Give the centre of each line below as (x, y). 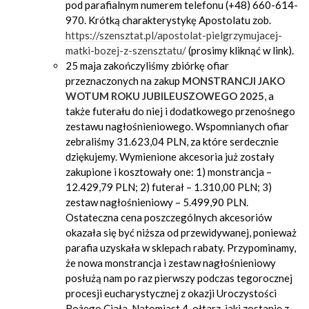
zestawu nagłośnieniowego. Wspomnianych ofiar (177, 126)
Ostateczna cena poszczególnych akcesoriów (169, 217)
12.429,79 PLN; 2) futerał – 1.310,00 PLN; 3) (169, 187)
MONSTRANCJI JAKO (233, 81)
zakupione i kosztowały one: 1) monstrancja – (169, 172)
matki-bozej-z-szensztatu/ (126, 50)
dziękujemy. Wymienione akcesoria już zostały (170, 157)
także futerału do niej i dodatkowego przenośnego (180, 111)
